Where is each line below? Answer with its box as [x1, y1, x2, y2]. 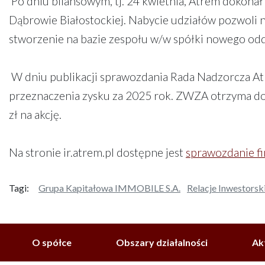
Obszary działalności [116, 237, 208, 248]
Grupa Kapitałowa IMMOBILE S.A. [38, 182, 180, 193]
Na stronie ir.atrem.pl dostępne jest [9, 146, 186, 159]
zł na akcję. [9, 108, 62, 121]
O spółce [31, 237, 72, 248]
